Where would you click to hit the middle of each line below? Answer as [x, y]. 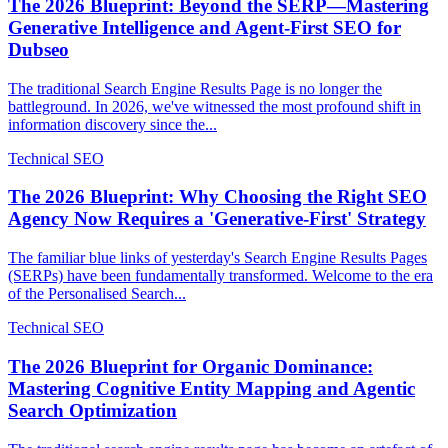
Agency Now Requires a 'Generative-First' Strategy [217, 219]
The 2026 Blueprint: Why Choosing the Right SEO [217, 197]
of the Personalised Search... [97, 294]
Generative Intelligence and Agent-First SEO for [204, 27]
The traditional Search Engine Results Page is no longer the [195, 88]
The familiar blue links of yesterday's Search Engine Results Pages [217, 258]
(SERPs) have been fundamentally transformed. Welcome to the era [220, 276]
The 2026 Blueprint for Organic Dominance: [190, 366]
